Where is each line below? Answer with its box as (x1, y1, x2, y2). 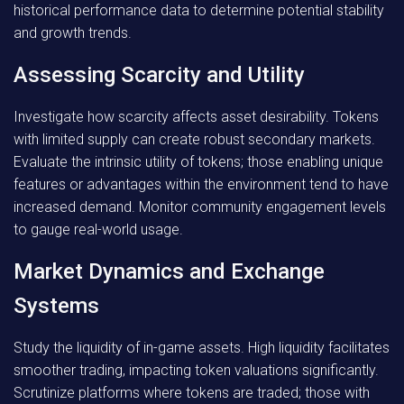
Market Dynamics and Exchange (14, 259, 325, 284)
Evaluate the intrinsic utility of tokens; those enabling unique (14, 153, 383, 170)
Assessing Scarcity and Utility (14, 62, 305, 87)
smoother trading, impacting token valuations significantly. (14, 362, 379, 379)
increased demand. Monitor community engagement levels (14, 198, 386, 216)
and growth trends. (14, 24, 132, 41)
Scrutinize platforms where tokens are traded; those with (14, 384, 370, 401)
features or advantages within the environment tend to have (14, 176, 389, 193)
